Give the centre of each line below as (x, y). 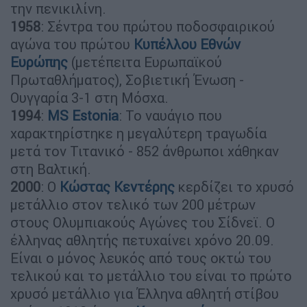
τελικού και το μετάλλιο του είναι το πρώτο (151, 275)
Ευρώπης (39, 62)
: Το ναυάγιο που (170, 115)
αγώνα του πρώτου (72, 44)
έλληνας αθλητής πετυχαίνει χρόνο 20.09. (142, 240)
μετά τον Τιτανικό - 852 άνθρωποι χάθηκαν (145, 151)
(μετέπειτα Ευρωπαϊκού (147, 62)
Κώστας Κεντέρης (117, 186)
